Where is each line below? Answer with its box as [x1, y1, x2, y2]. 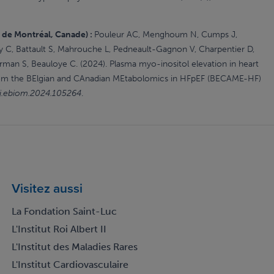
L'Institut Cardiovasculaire [11, 259, 128, 271]
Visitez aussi [11, 179, 83, 198]
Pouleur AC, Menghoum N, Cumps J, [94, 29, 237, 40]
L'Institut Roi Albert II [11, 223, 106, 235]
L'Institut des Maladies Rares [11, 241, 138, 253]
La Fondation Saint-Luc [11, 206, 117, 218]
